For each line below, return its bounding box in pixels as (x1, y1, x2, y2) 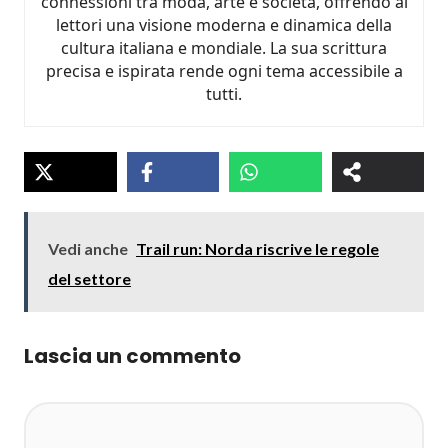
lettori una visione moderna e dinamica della (56, 14, 392, 36)
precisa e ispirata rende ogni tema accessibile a (45, 60, 403, 82)
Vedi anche (48, 239, 128, 258)
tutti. (206, 83, 242, 105)
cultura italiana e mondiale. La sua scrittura (61, 37, 387, 59)
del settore (48, 269, 131, 288)
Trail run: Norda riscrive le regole (136, 239, 379, 258)
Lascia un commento (24, 342, 241, 370)
